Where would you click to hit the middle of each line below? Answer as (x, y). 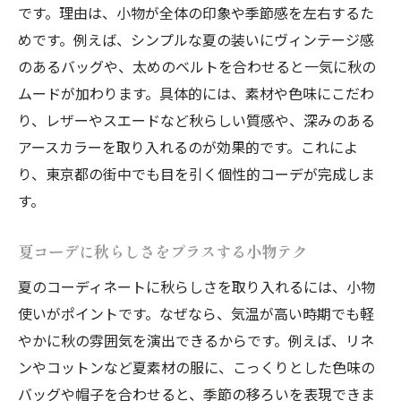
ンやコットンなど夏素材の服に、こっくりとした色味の (196, 367)
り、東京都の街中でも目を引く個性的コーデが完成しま (196, 173)
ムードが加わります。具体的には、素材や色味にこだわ (196, 93)
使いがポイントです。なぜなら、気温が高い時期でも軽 (196, 313)
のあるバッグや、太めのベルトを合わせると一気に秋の (197, 66)
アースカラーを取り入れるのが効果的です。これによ (188, 146)
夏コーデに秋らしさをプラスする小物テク (162, 252)
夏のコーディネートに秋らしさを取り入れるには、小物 (196, 286)
